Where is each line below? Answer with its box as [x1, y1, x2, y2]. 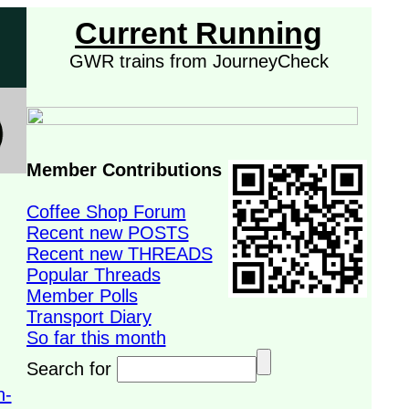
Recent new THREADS [26, 244, 213, 264]
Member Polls [26, 286, 138, 306]
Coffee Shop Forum [26, 202, 186, 222]
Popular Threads [26, 265, 161, 285]
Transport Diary [26, 307, 152, 327]
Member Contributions [26, 160, 222, 180]
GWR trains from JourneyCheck [68, 51, 329, 71]
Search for [26, 359, 117, 379]
